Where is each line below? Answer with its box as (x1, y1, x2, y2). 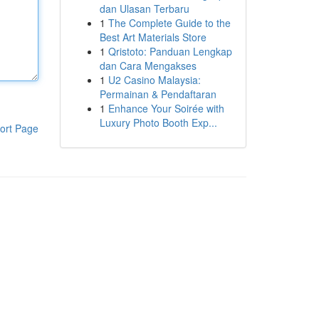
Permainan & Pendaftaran (99, 87, 216, 101)
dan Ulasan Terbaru (99, 1, 189, 16)
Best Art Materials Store (99, 30, 206, 44)
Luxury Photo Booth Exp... (99, 115, 217, 130)
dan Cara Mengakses (99, 58, 197, 73)
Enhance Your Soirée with (108, 101, 224, 115)
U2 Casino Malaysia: (108, 73, 201, 87)
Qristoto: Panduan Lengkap (108, 44, 232, 58)
